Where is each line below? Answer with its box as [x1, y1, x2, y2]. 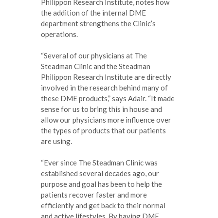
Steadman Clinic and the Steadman [41, 61, 150, 71]
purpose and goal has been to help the [41, 179, 162, 188]
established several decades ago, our [41, 168, 159, 178]
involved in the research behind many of [41, 83, 168, 92]
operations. [41, 29, 78, 38]
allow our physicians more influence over [41, 115, 171, 124]
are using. [41, 136, 72, 145]
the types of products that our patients [41, 126, 166, 135]
